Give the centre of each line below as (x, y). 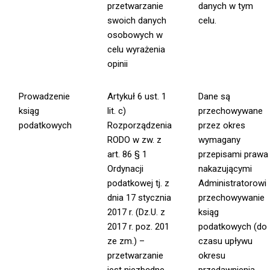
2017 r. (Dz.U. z (137, 212)
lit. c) (117, 111)
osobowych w (135, 35)
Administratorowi (233, 184)
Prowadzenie (45, 97)
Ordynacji (126, 169)
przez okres (222, 126)
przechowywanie (232, 198)
